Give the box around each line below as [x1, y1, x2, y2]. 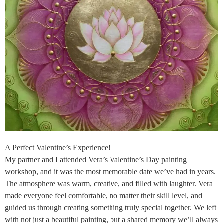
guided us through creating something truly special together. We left [5, 203, 216, 212]
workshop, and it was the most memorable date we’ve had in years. [5, 167, 216, 176]
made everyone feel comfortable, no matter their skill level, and [5, 191, 202, 200]
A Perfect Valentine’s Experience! [5, 143, 111, 152]
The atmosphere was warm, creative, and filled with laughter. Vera [5, 179, 213, 188]
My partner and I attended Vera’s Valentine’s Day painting [5, 155, 187, 164]
